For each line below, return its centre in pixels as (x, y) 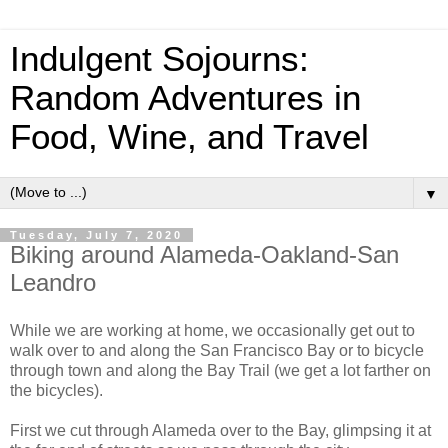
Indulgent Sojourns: (159, 59)
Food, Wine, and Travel (189, 137)
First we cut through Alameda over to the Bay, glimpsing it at (220, 430)
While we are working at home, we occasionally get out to (212, 330)
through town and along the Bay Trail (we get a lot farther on (220, 370)
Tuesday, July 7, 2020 (96, 235)
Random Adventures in (185, 98)
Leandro (53, 282)
